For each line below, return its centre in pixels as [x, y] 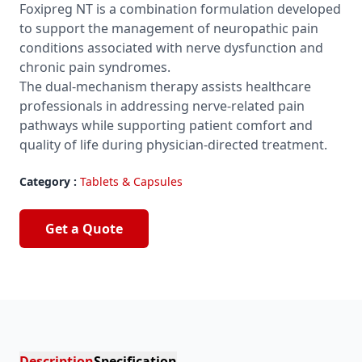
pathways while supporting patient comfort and [166, 125]
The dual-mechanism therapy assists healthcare [165, 86]
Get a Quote [84, 229]
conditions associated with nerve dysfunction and [171, 48]
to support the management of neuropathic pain [169, 28]
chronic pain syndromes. [95, 67]
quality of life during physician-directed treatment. [173, 145]
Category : [48, 181]
